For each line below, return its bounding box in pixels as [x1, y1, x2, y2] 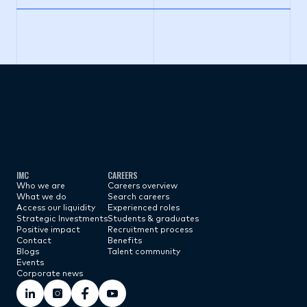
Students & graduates [108, 215, 199, 223]
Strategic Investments [16, 215, 108, 223]
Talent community [108, 248, 180, 256]
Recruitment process [108, 226, 193, 234]
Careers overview [108, 182, 177, 191]
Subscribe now [31, 161, 110, 172]
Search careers [108, 193, 169, 201]
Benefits [108, 237, 142, 245]
